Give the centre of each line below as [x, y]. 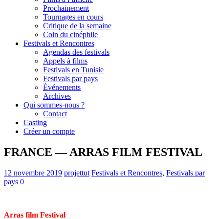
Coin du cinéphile [70, 34]
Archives [57, 96]
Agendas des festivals [76, 52]
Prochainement [66, 8]
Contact [55, 114]
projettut [77, 173]
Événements [62, 87]
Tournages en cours [73, 17]
